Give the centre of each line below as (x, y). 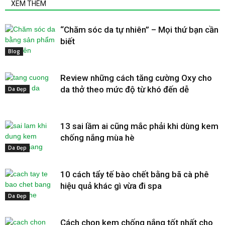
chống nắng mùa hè (98, 137)
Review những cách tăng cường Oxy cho (136, 78)
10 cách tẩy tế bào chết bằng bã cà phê (135, 174)
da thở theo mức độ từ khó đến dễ (125, 89)
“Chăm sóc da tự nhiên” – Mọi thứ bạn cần (139, 29)
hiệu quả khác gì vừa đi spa (111, 186)
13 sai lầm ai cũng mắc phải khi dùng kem (139, 126)
